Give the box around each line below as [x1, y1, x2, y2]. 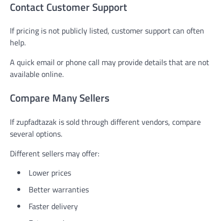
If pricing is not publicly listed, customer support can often [10, 25, 204, 37]
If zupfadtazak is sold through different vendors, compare [10, 115, 201, 128]
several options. [10, 127, 62, 140]
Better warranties [29, 183, 89, 195]
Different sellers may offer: [10, 147, 99, 159]
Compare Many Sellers [10, 90, 110, 106]
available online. [10, 68, 64, 80]
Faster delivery [29, 200, 78, 212]
